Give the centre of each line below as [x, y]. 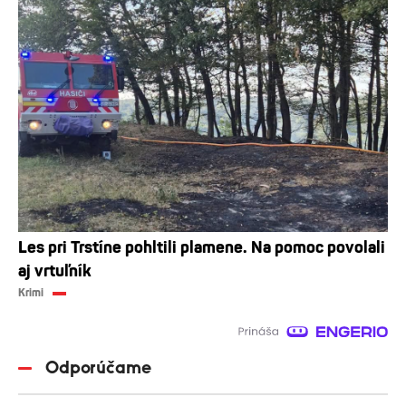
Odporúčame [98, 367]
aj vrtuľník [55, 271]
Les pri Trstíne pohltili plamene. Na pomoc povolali [202, 247]
